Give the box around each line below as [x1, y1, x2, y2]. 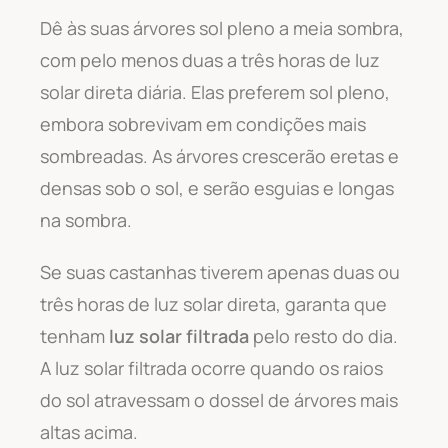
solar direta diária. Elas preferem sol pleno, [40, 79, 390, 104]
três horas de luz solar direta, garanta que [40, 291, 387, 316]
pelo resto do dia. [249, 323, 398, 348]
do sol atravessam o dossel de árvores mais [40, 387, 398, 412]
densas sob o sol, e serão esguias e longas [40, 175, 394, 200]
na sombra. [40, 207, 132, 232]
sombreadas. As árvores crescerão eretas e [40, 143, 399, 168]
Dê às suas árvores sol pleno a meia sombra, [40, 15, 404, 40]
